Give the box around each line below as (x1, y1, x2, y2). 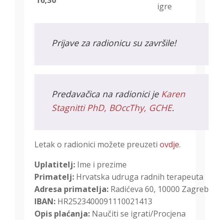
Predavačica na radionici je (52, 88, 162, 100)
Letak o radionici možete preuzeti (34, 139, 160, 150)
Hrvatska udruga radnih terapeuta (74, 171, 203, 183)
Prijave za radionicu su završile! (52, 37, 177, 49)
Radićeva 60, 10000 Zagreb (109, 184, 209, 195)
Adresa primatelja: (34, 184, 109, 195)
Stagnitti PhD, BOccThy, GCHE (52, 102, 172, 113)
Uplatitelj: (34, 159, 75, 170)
